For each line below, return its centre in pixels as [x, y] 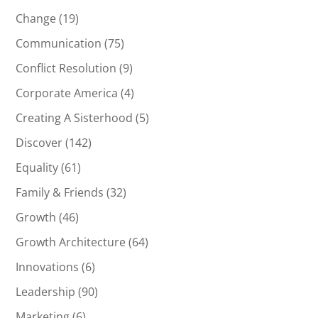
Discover [39, 143]
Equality [37, 168]
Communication [59, 44]
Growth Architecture [71, 242]
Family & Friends [60, 193]
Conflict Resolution [66, 68]
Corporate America [67, 93]
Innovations [48, 267]
